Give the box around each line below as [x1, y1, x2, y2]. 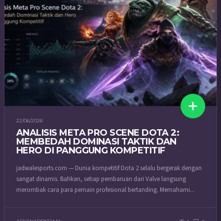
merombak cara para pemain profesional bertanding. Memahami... [16, 185, 194, 195]
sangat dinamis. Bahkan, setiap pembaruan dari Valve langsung [16, 175, 186, 184]
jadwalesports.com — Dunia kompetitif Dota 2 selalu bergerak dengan [16, 164, 202, 173]
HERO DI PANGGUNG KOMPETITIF [16, 145, 165, 156]
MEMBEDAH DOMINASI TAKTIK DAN [16, 136, 177, 147]
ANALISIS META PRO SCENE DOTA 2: [16, 127, 180, 138]
